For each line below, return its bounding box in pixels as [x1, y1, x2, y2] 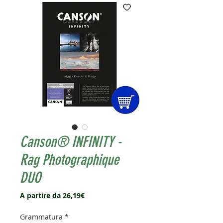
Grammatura [20, 212, 63, 222]
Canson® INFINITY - [20, 133, 121, 151]
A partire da [20, 191, 63, 201]
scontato [84, 200, 114, 210]
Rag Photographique [20, 151, 119, 169]
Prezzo [84, 190, 107, 200]
